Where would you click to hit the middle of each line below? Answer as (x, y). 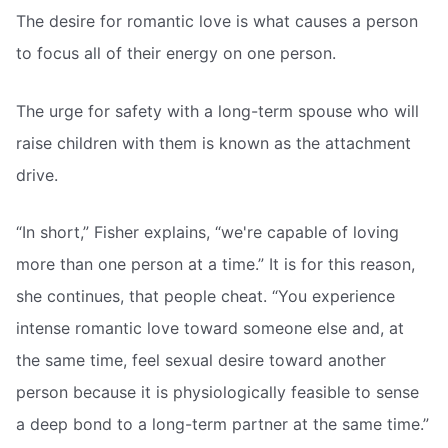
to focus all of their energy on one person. (176, 53)
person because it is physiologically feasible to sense (217, 392)
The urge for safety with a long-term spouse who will (217, 110)
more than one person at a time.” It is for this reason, (215, 264)
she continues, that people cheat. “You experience (205, 296)
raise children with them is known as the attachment (213, 142)
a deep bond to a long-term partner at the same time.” (222, 424)
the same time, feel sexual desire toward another (201, 360)
